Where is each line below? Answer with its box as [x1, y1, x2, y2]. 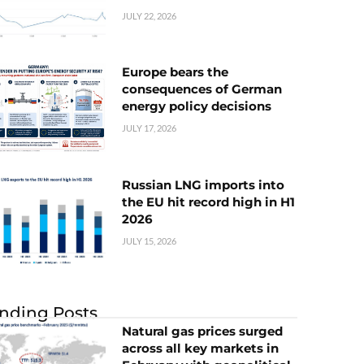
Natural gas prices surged [122, 323, 283, 339]
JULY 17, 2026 [122, 123, 176, 134]
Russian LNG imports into [122, 176, 284, 193]
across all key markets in [122, 340, 279, 356]
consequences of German [122, 81, 282, 97]
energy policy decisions [122, 98, 271, 115]
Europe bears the [122, 64, 228, 80]
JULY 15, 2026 [122, 235, 176, 246]
